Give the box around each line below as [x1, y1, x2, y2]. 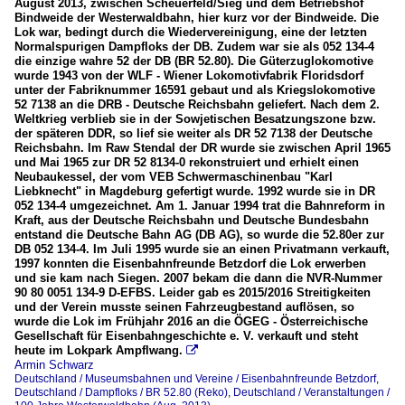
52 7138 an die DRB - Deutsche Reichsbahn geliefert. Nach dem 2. [14, 98, 380, 112]
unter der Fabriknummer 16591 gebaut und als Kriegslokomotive [14, 83, 375, 98]
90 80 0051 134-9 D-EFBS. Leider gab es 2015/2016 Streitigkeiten [14, 286, 371, 300]
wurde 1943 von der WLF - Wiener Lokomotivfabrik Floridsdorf [14, 69, 363, 83]
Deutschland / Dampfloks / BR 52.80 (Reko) [14, 386, 228, 400]
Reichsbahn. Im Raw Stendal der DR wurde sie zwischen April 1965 [14, 141, 391, 155]
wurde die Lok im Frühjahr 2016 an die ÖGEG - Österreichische [14, 315, 368, 329]
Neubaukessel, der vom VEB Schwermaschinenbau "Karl [14, 170, 333, 184]
